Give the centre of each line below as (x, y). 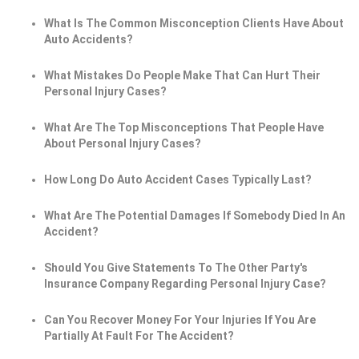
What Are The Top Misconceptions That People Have (184, 128)
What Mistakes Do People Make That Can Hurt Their (182, 76)
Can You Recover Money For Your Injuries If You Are (180, 320)
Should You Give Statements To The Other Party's (176, 268)
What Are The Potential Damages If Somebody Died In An (195, 216)
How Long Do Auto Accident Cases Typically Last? (178, 180)
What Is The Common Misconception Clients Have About (194, 24)
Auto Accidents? (89, 40)
